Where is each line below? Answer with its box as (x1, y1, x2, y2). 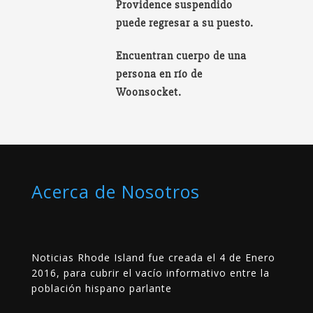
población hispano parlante (31, 281, 172, 295)
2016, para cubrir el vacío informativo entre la (31, 265, 270, 279)
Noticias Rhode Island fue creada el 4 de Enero (31, 250, 275, 264)
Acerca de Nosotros (31, 179, 200, 203)
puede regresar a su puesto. (116, 15, 254, 30)
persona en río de (116, 66, 203, 81)
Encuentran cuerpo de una (116, 48, 247, 63)
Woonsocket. (116, 85, 182, 99)
